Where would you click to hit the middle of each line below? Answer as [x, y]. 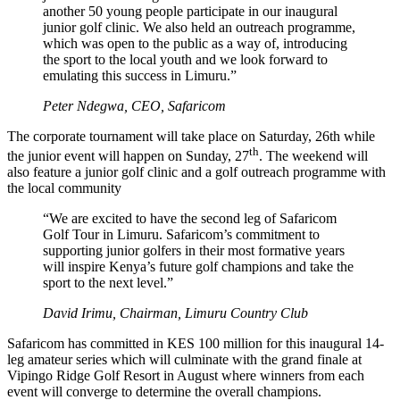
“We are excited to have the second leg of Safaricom [190, 219]
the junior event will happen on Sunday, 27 [128, 156]
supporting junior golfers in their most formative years [194, 251]
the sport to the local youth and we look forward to [185, 59]
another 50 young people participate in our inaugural [190, 11]
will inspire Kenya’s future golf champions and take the [198, 267]
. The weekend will [313, 156]
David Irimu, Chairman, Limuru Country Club [175, 313]
